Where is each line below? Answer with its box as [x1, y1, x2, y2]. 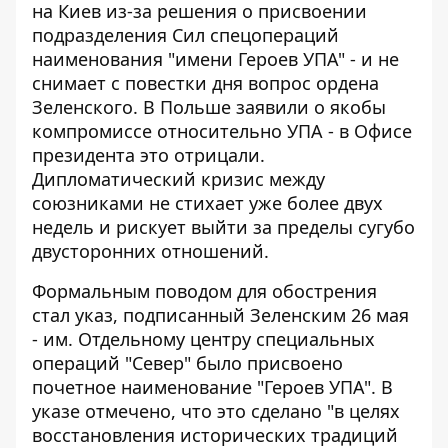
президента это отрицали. [32, 143, 265, 167]
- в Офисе [323, 119, 412, 143]
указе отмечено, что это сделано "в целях [32, 399, 400, 423]
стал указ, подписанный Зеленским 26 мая [32, 303, 409, 327]
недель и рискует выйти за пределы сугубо [32, 215, 415, 239]
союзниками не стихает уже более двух [32, 191, 383, 215]
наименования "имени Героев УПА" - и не [32, 47, 399, 71]
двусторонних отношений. [32, 239, 269, 263]
